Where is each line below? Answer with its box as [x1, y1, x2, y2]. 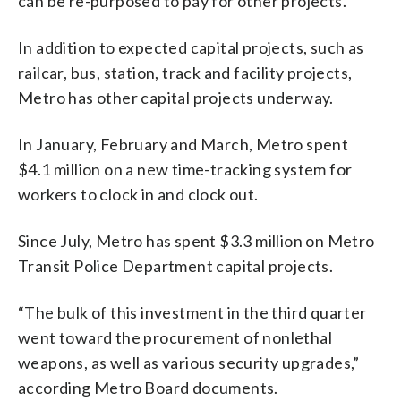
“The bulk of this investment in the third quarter [18, 302, 367, 322]
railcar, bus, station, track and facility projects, [18, 62, 353, 82]
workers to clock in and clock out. [18, 183, 259, 204]
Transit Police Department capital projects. [18, 255, 334, 276]
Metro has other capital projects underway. [18, 87, 334, 107]
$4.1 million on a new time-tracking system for [18, 158, 353, 179]
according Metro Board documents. [18, 377, 278, 397]
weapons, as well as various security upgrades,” [18, 352, 360, 372]
